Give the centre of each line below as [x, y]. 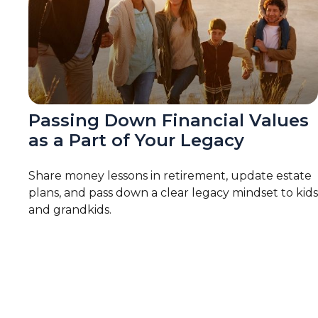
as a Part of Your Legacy [136, 141]
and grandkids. [70, 210]
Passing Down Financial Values [169, 121]
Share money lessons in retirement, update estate [170, 176]
